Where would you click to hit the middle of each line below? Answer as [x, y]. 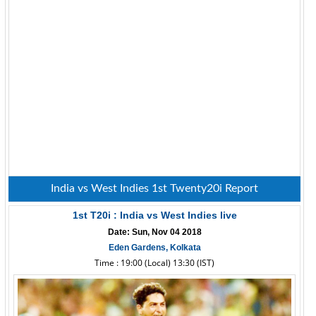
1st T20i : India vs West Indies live [154, 215]
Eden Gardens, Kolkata [154, 248]
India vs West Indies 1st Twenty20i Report [154, 188]
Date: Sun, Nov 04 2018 [154, 232]
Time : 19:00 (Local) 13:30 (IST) [154, 263]
